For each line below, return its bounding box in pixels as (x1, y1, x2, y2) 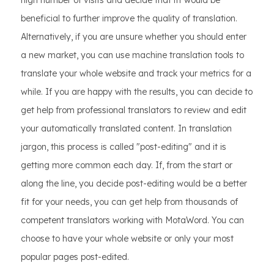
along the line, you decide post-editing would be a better (21, 178, 247, 190)
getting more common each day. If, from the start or (21, 160, 232, 171)
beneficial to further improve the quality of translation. (21, 13, 237, 24)
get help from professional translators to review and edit (21, 105, 246, 116)
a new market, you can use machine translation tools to (21, 50, 244, 61)
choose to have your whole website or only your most (21, 233, 234, 245)
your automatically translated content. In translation (21, 123, 232, 135)
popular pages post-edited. (21, 251, 129, 263)
